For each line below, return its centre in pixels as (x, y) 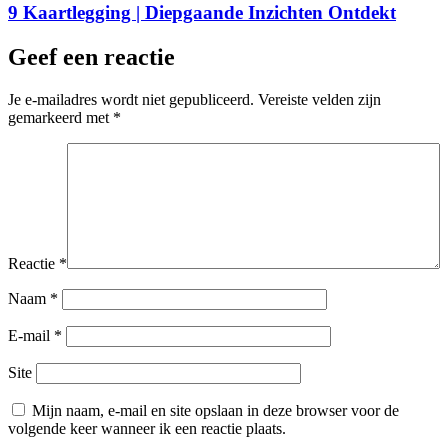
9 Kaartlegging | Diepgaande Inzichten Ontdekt (202, 13)
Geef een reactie (91, 57)
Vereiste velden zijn (319, 100)
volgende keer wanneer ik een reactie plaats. (147, 429)
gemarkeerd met (60, 118)
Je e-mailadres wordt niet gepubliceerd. (131, 100)
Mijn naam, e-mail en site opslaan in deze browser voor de (215, 411)
